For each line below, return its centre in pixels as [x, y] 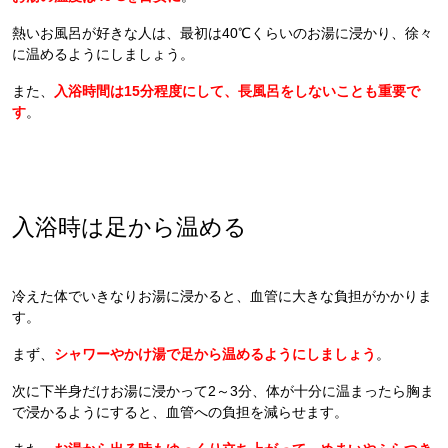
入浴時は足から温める [129, 226]
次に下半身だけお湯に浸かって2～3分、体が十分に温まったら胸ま [223, 390]
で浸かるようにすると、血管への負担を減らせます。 [180, 411]
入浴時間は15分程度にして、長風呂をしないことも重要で [237, 90]
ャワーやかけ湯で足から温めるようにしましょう [222, 353]
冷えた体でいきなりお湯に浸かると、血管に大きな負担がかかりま [222, 295]
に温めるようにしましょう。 [103, 53]
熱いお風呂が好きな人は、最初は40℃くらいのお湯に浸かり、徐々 [222, 32]
